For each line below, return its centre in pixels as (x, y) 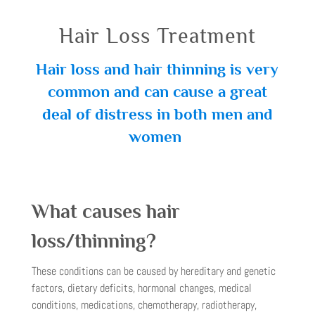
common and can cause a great (157, 91)
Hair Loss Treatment (157, 36)
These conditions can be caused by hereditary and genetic (153, 271)
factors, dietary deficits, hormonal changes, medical (141, 288)
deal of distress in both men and (157, 114)
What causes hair (105, 211)
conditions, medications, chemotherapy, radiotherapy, (144, 305)
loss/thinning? (94, 241)
